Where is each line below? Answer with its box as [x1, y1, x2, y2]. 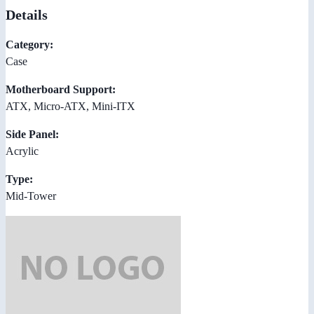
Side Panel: [6, 128, 59, 140]
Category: [6, 38, 53, 50]
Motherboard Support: [6, 83, 116, 95]
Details [6, 6, 48, 22]
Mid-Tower [6, 189, 56, 202]
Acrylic [6, 144, 39, 157]
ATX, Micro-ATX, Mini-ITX [6, 100, 135, 112]
